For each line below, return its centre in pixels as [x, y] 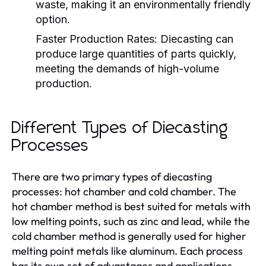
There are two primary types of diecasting [112, 176]
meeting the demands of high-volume [127, 68]
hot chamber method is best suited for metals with [131, 206]
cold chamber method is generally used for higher [129, 236]
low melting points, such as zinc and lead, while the [131, 221]
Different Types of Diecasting [120, 128]
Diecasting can [195, 39]
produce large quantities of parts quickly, [136, 53]
